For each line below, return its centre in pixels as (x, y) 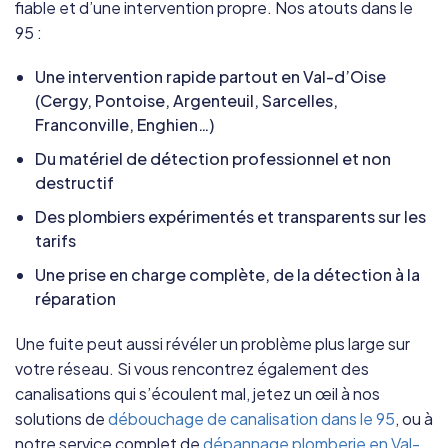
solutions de (61, 418)
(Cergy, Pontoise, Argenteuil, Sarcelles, (186, 100)
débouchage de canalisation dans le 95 (251, 418)
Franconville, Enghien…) (124, 124)
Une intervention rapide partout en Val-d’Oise (210, 76)
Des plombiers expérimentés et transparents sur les (230, 216)
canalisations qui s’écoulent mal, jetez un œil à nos (197, 393)
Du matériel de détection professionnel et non (213, 158)
